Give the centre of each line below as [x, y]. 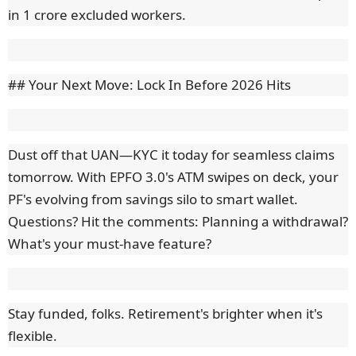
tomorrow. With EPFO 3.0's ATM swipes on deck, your [173, 177]
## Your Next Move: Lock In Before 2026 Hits [149, 85]
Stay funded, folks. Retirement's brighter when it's [165, 314]
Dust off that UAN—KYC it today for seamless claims [171, 155]
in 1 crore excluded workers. [97, 15]
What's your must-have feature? [110, 244]
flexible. [33, 336]
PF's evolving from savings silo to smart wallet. [153, 199]
